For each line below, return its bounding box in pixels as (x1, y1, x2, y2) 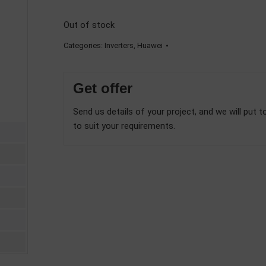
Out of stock (64, 20, 115, 30)
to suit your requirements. (73, 121, 175, 131)
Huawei (137, 41, 163, 50)
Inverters (104, 41, 134, 50)
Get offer (73, 80, 132, 96)
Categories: (64, 41, 104, 50)
